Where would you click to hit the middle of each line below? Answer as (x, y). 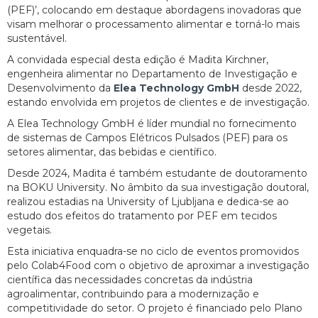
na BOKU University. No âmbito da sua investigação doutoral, (158, 187)
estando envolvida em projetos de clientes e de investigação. (158, 102)
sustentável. (37, 38)
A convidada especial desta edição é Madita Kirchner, (138, 59)
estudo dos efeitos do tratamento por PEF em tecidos (142, 215)
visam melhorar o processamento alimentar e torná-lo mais (153, 24)
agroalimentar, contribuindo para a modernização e (133, 294)
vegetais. (29, 230)
